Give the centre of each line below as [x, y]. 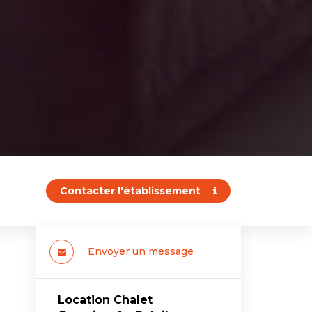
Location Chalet [105, 300]
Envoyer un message [141, 251]
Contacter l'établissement [132, 191]
